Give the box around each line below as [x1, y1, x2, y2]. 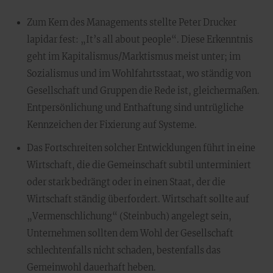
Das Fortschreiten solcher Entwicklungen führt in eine [27, 143, 255, 154]
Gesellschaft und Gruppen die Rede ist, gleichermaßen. [27, 85, 260, 96]
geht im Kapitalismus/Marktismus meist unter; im [27, 51, 241, 62]
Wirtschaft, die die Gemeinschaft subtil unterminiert [27, 160, 251, 171]
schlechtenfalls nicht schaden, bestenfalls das [27, 245, 221, 256]
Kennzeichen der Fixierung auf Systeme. [27, 119, 197, 130]
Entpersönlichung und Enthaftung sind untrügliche [27, 102, 244, 113]
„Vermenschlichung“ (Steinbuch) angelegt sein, [27, 211, 232, 222]
